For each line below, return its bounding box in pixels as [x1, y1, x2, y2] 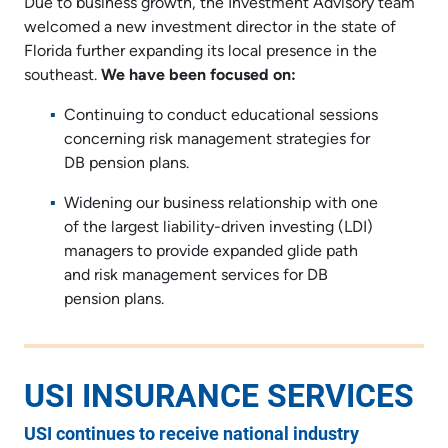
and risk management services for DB [64, 267, 328, 284]
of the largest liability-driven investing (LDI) [64, 219, 373, 236]
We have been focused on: [101, 67, 296, 84]
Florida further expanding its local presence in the [24, 43, 377, 60]
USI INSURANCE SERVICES [24, 372, 414, 416]
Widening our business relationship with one [64, 195, 378, 212]
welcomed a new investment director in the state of [24, 19, 396, 36]
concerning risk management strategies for [64, 131, 370, 148]
